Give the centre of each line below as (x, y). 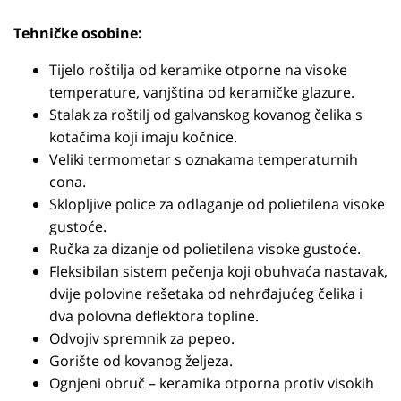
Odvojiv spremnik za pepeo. (142, 338)
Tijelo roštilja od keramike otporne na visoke (198, 70)
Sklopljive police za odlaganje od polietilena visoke (217, 204)
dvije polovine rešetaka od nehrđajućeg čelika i (206, 294)
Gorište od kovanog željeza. (141, 361)
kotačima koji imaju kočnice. (143, 137)
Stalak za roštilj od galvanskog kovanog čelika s (206, 115)
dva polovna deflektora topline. (154, 316)
